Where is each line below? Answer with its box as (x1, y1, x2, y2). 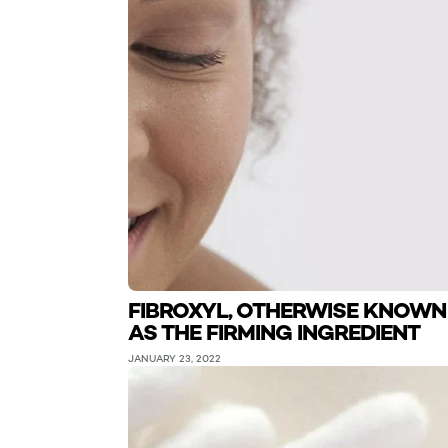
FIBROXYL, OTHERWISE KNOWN (128, 296, 446, 325)
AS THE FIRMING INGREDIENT (128, 318, 420, 347)
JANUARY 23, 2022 (128, 352, 221, 365)
